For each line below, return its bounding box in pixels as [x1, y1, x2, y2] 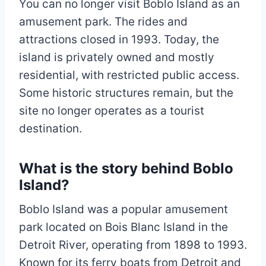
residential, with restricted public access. [19, 68, 239, 83]
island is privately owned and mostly [19, 50, 214, 65]
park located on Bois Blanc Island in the [19, 220, 228, 235]
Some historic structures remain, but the [19, 86, 233, 100]
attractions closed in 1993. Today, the [19, 33, 219, 47]
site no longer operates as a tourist [19, 104, 204, 118]
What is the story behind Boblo [19, 160, 233, 178]
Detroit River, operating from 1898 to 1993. [19, 238, 247, 252]
